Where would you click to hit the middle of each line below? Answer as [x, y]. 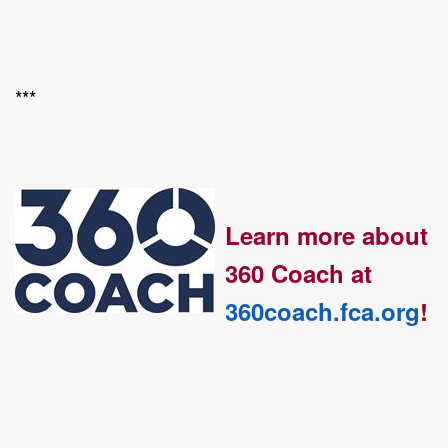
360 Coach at [298, 272]
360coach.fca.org [322, 310]
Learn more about [326, 234]
